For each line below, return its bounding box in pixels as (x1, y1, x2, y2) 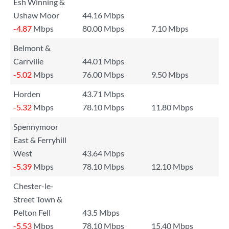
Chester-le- (13, 181, 54, 191)
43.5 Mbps (82, 208, 120, 217)
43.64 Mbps (82, 148, 124, 158)
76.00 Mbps (82, 70, 124, 79)
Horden (13, 89, 40, 99)
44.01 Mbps (82, 56, 124, 66)
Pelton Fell (13, 208, 51, 217)
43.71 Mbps (82, 89, 124, 99)
